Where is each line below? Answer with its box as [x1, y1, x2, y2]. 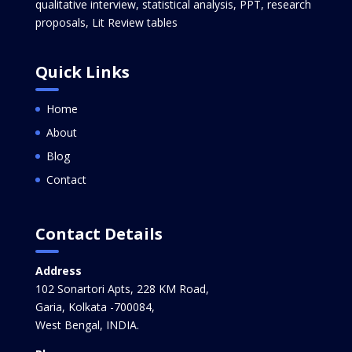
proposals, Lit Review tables [35, 15, 178, 31]
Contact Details [35, 222, 163, 244]
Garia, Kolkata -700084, [35, 299, 155, 314]
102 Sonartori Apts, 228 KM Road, [35, 280, 209, 296]
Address [35, 262, 82, 278]
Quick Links [35, 60, 130, 82]
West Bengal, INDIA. [35, 317, 139, 332]
